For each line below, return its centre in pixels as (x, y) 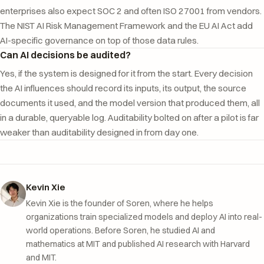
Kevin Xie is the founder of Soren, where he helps (120, 203)
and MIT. (41, 257)
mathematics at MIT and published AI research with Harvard (138, 244)
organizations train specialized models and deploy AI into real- (144, 217)
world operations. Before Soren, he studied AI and (121, 230)
